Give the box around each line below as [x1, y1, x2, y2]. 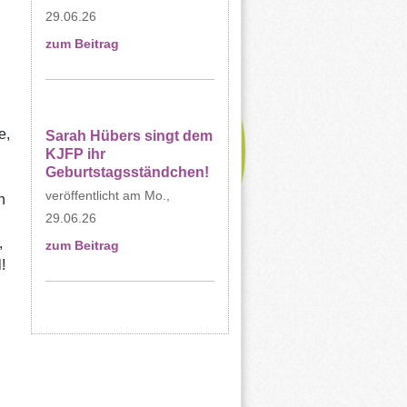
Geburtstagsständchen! [45, 164, 209, 180]
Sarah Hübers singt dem [45, 128, 213, 144]
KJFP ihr [45, 146, 105, 162]
